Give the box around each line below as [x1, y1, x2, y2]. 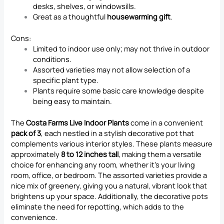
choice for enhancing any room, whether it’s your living [11, 159, 195, 170]
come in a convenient [129, 117, 203, 128]
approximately [11, 149, 61, 159]
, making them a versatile [118, 149, 202, 159]
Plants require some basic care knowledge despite [33, 85, 204, 96]
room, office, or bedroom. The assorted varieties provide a [11, 170, 207, 180]
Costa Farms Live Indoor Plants [26, 117, 129, 128]
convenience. [11, 212, 58, 222]
